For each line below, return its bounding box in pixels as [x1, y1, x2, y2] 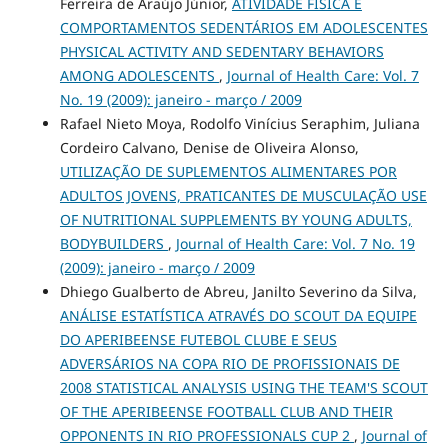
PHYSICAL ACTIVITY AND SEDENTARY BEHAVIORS [59, 42, 384, 62]
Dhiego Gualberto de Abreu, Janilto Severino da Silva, [59, 282, 417, 302]
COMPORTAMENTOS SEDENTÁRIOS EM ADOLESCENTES [59, 18, 428, 38]
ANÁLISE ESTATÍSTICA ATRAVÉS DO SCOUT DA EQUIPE [59, 306, 417, 326]
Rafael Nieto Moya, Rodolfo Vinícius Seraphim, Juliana [59, 114, 420, 134]
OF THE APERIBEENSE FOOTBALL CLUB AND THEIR [59, 402, 393, 422]
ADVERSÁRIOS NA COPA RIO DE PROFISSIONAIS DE [59, 354, 400, 374]
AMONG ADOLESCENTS [59, 66, 219, 86]
